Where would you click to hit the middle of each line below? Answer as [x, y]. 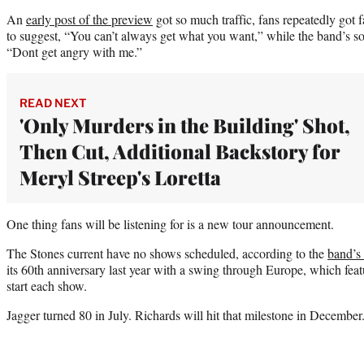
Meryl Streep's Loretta [120, 177]
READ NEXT [53, 102]
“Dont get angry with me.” [74, 51]
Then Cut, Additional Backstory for [180, 151]
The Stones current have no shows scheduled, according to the [167, 253]
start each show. [47, 285]
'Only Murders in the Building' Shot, [185, 125]
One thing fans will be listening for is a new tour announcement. [170, 223]
